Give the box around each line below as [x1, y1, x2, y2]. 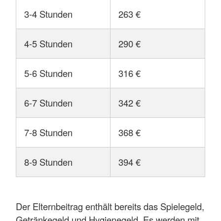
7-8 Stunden [24, 126, 73, 139]
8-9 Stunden [24, 155, 73, 169]
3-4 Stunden [24, 7, 73, 21]
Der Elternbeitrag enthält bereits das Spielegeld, [16, 199, 204, 213]
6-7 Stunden [24, 96, 73, 110]
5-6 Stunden [24, 67, 73, 80]
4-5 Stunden [24, 37, 73, 50]
